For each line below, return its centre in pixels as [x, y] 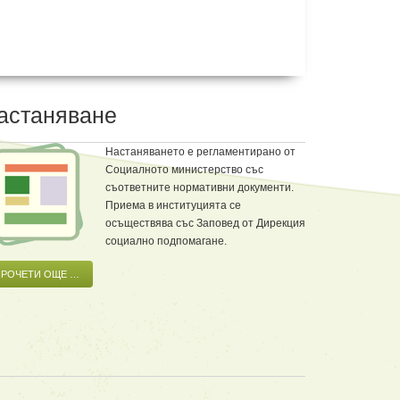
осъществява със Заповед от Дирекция [205, 223]
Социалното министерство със [184, 169]
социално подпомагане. [166, 241]
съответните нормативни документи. [200, 187]
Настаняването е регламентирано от [200, 151]
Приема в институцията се [173, 205]
